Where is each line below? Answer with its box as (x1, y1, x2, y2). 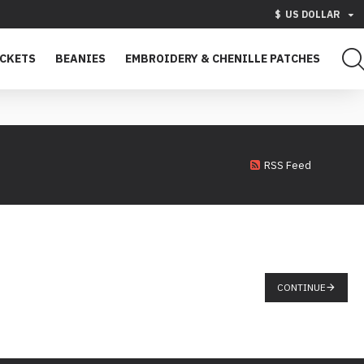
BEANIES (55, 51, 106, 66)
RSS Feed (264, 158, 311, 172)
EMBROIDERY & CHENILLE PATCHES (125, 51, 320, 66)
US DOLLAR (285, 7, 340, 20)
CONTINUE (277, 281, 326, 293)
